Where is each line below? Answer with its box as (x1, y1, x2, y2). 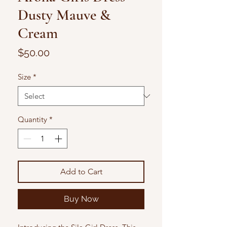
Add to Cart (60, 166, 102, 176)
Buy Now (63, 194, 99, 204)
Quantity (18, 115, 47, 125)
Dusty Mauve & (18, 6, 110, 25)
